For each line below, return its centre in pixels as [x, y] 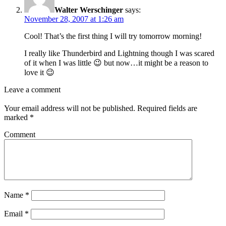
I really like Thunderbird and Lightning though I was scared [119, 53]
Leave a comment [32, 90]
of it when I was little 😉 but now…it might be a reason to [116, 63]
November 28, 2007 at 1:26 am [74, 19]
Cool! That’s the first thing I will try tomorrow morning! [113, 36]
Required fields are [166, 108]
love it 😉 [39, 73]
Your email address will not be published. [70, 108]
